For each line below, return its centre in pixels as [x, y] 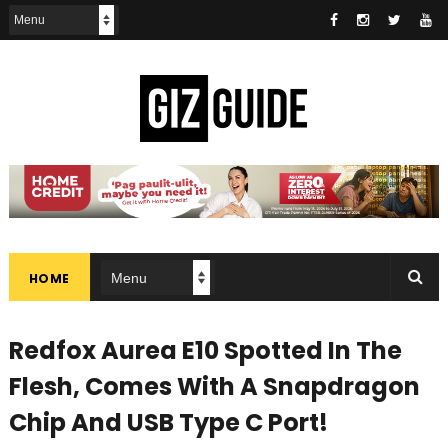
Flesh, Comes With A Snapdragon [214, 387]
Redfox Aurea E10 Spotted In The [205, 351]
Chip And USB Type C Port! [168, 423]
